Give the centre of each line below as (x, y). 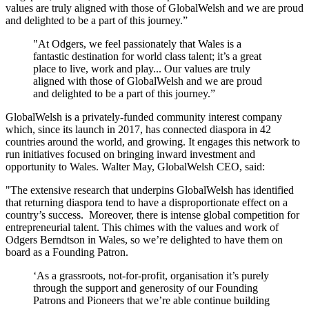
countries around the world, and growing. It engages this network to (153, 141)
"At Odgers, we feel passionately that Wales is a (137, 43)
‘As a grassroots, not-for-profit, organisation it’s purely (151, 275)
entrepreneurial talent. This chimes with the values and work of (142, 227)
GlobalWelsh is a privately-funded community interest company (144, 117)
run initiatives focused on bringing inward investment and (130, 154)
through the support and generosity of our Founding (146, 288)
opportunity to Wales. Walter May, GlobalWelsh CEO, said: (135, 166)
